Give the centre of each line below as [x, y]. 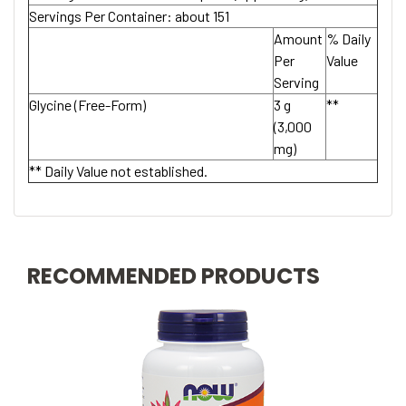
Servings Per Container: [101, 15]
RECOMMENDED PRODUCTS [174, 275]
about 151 [201, 15]
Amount [298, 38]
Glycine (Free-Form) [87, 104]
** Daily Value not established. [118, 170]
